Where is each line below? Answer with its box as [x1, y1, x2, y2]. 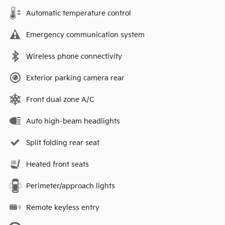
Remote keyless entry [26, 203, 99, 212]
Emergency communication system [26, 31, 145, 40]
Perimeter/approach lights [26, 182, 115, 191]
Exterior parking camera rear [26, 74, 125, 83]
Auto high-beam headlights [26, 117, 120, 126]
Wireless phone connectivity [26, 52, 122, 61]
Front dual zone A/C [26, 95, 94, 104]
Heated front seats [26, 160, 89, 169]
